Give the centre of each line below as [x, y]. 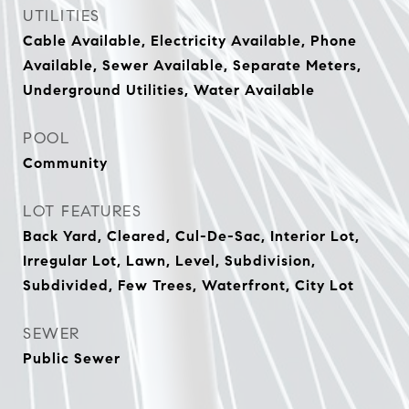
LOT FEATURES [82, 211]
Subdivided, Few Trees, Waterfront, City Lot [189, 285]
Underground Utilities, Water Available [169, 90]
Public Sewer [72, 358]
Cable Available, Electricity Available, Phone [190, 41]
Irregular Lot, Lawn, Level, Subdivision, [169, 261]
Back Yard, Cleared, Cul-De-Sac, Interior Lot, [191, 236]
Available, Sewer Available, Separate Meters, [192, 65]
